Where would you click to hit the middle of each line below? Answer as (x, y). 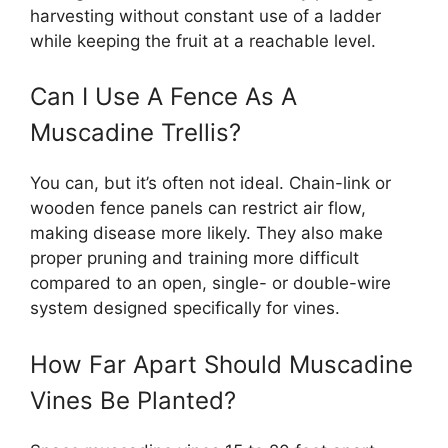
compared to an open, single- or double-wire (210, 283)
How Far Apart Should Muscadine (221, 364)
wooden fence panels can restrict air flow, (198, 208)
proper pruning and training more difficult (194, 258)
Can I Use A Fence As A (163, 96)
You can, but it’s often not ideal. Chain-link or (210, 183)
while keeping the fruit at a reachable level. (203, 40)
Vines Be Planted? (133, 400)
